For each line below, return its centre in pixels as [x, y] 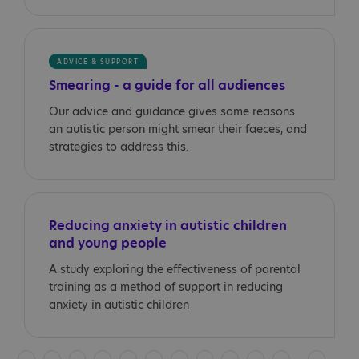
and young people [108, 243]
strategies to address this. [119, 147]
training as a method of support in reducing [166, 287]
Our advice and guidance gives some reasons [172, 111]
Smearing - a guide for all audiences [167, 85]
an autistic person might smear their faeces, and [178, 129]
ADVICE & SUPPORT [98, 62]
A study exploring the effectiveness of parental [175, 269]
